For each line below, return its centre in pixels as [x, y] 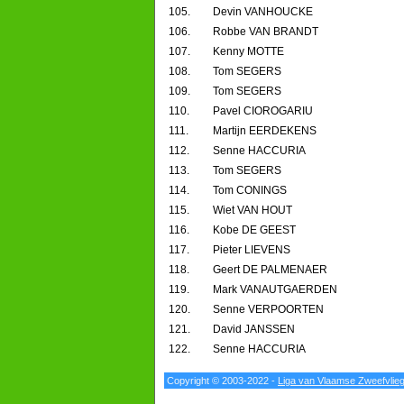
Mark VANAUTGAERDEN [275, 290]
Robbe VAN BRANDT [266, 32]
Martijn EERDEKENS [265, 131]
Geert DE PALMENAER [270, 270]
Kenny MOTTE [248, 52]
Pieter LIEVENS [252, 250]
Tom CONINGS [250, 191]
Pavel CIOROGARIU [263, 111]
